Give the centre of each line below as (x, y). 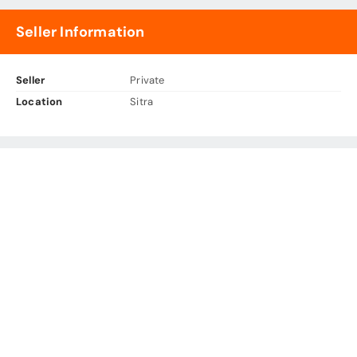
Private (147, 80)
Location (39, 101)
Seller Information (80, 31)
